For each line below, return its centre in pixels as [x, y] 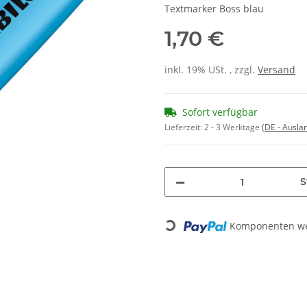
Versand [277, 70]
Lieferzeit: [184, 127]
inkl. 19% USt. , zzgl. [211, 70]
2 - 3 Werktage [233, 127]
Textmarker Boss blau [214, 9]
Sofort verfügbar [220, 112]
